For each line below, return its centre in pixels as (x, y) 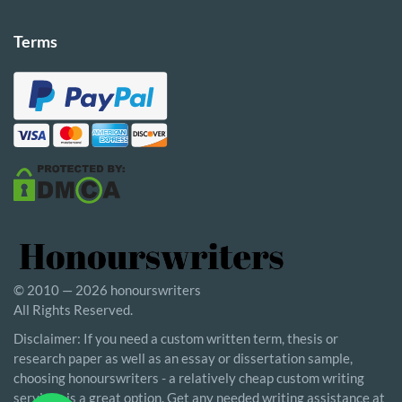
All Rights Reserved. (73, 310)
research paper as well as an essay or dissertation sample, (183, 358)
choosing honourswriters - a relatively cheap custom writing (189, 378)
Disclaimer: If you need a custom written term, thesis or (176, 338)
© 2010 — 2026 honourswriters (107, 290)
